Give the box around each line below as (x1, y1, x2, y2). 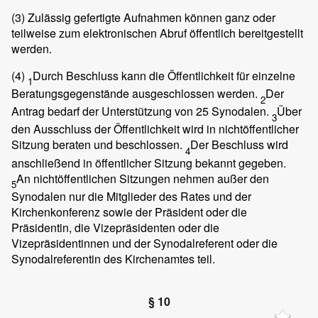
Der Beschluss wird (190, 136, 288, 153)
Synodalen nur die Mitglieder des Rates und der (11, 187, 251, 204)
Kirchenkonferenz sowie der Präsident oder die (11, 203, 247, 220)
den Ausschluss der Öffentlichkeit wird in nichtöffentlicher (11, 121, 299, 138)
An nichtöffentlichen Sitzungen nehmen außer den (16, 170, 269, 187)
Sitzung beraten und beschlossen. (11, 136, 185, 153)
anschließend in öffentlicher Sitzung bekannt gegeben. (11, 154, 286, 171)
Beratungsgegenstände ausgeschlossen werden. (11, 85, 261, 102)
